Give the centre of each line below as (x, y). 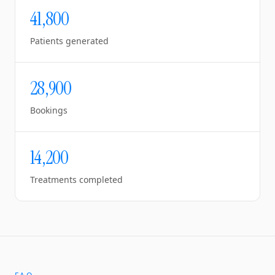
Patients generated (69, 41)
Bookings (49, 110)
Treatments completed (76, 180)
